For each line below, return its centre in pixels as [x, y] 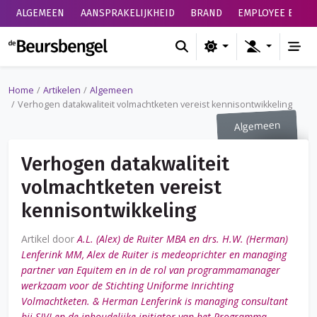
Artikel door [49, 238]
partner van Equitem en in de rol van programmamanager [151, 270]
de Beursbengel [151, 46]
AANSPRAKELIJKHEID [127, 13]
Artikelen [62, 91]
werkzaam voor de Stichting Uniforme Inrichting [127, 285]
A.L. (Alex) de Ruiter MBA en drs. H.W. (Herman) [183, 238]
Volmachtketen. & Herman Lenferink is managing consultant [155, 301]
